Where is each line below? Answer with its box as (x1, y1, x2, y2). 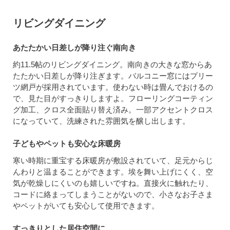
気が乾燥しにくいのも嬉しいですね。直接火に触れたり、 (13, 178, 213, 187)
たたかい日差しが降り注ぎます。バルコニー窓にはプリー (13, 71, 213, 80)
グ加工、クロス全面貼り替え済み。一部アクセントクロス (13, 105, 213, 114)
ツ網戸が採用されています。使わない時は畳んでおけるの (13, 82, 213, 91)
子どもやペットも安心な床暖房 (13, 139, 121, 148)
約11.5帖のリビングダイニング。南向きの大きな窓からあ (13, 60, 212, 69)
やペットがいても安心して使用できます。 (13, 201, 159, 210)
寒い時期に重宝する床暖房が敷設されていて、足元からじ (13, 156, 213, 165)
